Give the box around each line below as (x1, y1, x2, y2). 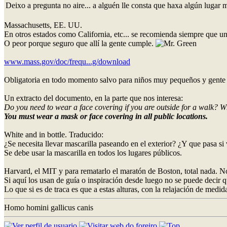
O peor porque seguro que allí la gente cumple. (4, 39, 156, 48)
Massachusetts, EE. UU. (4, 20, 82, 29)
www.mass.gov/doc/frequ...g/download (4, 57, 130, 66)
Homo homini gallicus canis (4, 203, 93, 212)
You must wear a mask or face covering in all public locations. (4, 111, 208, 121)
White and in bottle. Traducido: (4, 130, 103, 139)
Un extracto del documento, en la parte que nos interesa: (4, 93, 183, 102)
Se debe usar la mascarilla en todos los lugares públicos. (4, 148, 182, 157)
